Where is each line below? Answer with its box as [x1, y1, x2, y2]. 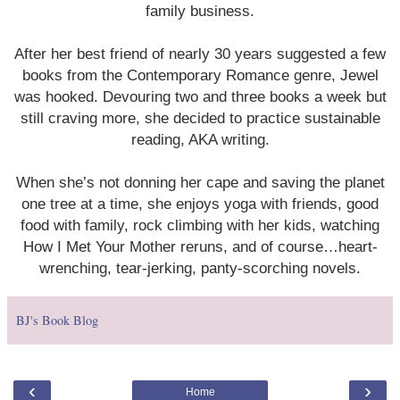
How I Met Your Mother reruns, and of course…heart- [22, 237, 378, 255]
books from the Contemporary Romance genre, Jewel [21, 65, 379, 84]
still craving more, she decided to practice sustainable [20, 108, 380, 127]
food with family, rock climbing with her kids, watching [21, 215, 379, 234]
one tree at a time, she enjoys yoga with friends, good [21, 194, 379, 212]
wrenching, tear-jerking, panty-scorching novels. [39, 258, 361, 277]
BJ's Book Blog [16, 311, 98, 329]
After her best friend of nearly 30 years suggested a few [14, 44, 386, 62]
